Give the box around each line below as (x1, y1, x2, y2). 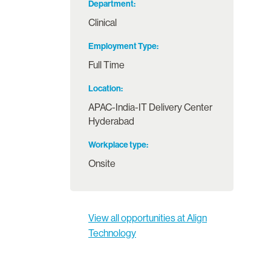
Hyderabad (88, 115, 134, 127)
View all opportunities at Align (88, 212, 207, 224)
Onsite (88, 157, 116, 169)
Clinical (88, 16, 117, 28)
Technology (88, 227, 136, 240)
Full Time (88, 59, 125, 71)
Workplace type (88, 140, 146, 151)
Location (88, 83, 121, 94)
